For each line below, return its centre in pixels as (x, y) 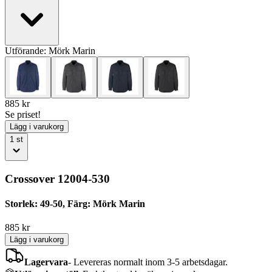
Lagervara (46, 262)
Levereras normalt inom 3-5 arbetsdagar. (151, 262)
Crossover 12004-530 (57, 178)
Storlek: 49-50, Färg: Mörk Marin (75, 203)
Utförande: (27, 50)
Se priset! (23, 114)
